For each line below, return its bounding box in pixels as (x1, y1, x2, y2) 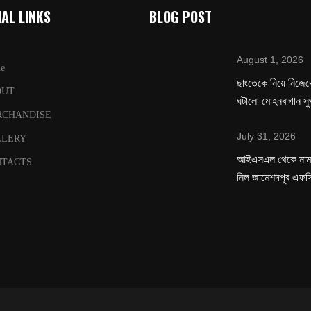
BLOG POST (149, 6, 212, 28)
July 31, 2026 (237, 131, 296, 142)
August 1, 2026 (237, 54, 304, 66)
